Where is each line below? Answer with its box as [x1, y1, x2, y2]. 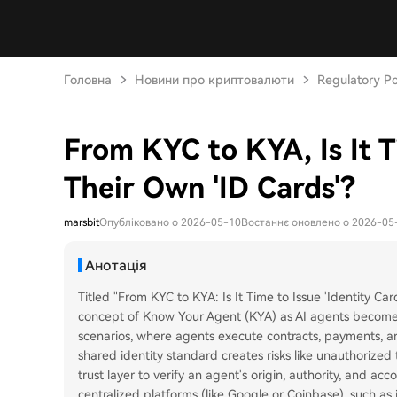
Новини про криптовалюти [135, 73, 294, 87]
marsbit [64, 216, 99, 229]
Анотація [85, 257, 147, 274]
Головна [64, 73, 112, 87]
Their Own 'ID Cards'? [64, 171, 355, 205]
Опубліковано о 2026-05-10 [99, 216, 241, 229]
